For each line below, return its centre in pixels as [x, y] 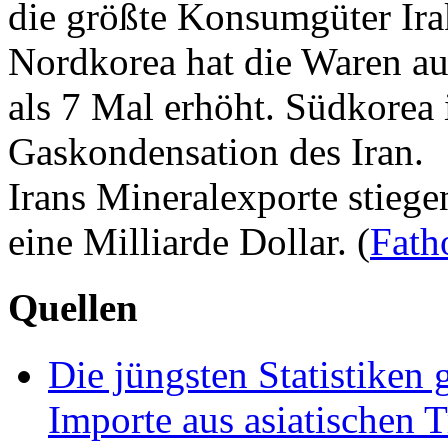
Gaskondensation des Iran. [216, 152]
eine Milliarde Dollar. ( [189, 242]
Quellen [73, 308]
